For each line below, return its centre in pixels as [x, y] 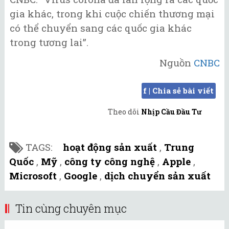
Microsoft [33, 175]
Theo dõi [124, 111]
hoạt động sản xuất [110, 147]
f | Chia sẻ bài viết [178, 90]
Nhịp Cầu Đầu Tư [171, 111]
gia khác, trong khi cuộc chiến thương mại [112, 13]
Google [81, 175]
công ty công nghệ [110, 161]
